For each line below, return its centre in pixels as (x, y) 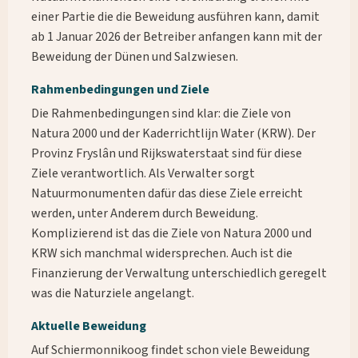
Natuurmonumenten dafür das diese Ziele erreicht (167, 194)
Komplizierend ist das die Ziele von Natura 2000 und (171, 234)
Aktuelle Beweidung (88, 326)
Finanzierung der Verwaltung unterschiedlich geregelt (179, 274)
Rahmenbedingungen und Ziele (120, 90)
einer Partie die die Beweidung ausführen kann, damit (175, 17)
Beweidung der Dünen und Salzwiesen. (134, 57)
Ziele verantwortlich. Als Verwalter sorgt (143, 174)
